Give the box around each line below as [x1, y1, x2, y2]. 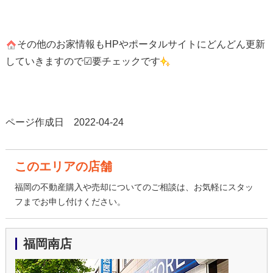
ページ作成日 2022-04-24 [5, 116, 124, 127]
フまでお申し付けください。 [14, 196, 126, 207]
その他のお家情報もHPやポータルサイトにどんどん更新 [16, 38, 265, 49]
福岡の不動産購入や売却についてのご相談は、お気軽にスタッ [14, 182, 253, 192]
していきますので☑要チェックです [5, 55, 160, 66]
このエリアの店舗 [14, 159, 112, 173]
